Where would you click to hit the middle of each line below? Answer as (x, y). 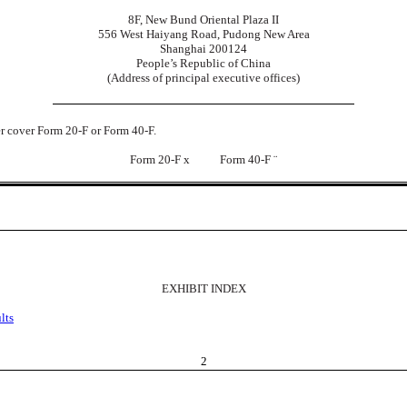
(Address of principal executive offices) (203, 77)
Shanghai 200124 (203, 48)
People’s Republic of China (203, 63)
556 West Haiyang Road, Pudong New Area (203, 34)
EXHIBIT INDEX (203, 289)
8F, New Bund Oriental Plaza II (203, 19)
